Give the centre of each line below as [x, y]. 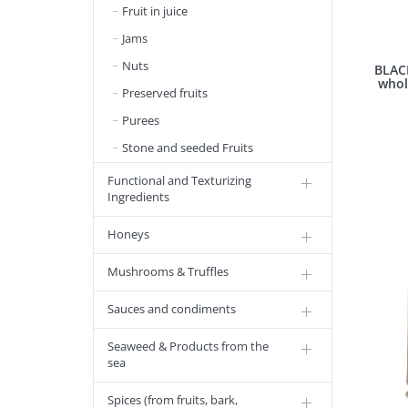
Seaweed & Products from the [188, 346]
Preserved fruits [165, 93]
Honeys [128, 234]
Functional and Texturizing [179, 180]
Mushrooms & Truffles [168, 271]
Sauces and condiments [172, 309]
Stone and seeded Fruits [188, 148]
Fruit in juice [155, 11]
